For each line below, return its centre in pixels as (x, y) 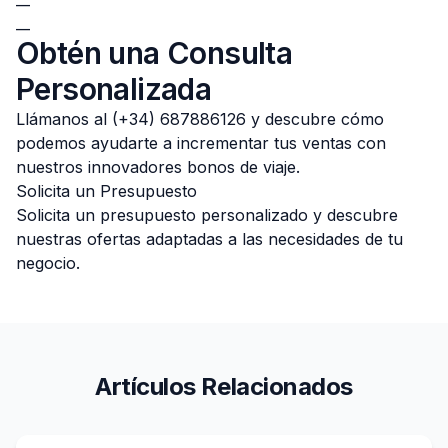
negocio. (48, 263)
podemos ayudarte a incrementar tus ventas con (201, 143)
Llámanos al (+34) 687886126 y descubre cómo (200, 119)
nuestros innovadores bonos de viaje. (158, 167)
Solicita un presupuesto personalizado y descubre (207, 215)
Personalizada (114, 89)
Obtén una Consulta (154, 53)
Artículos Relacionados (224, 386)
